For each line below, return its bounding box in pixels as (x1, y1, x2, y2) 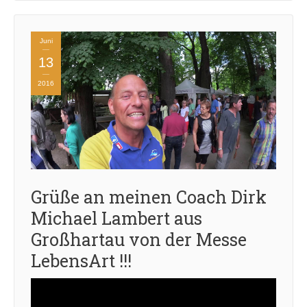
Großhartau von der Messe (31, 228, 247, 251)
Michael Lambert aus (31, 207, 202, 230)
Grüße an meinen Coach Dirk (31, 186, 267, 208)
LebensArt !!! (31, 249, 132, 272)
